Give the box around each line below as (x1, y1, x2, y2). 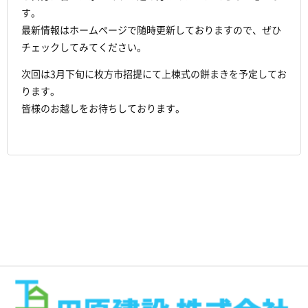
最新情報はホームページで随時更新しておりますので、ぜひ (21, 25, 281, 35)
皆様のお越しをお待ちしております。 (21, 103, 185, 113)
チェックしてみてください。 (21, 42, 146, 52)
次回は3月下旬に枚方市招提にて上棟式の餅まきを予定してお (21, 69, 287, 79)
